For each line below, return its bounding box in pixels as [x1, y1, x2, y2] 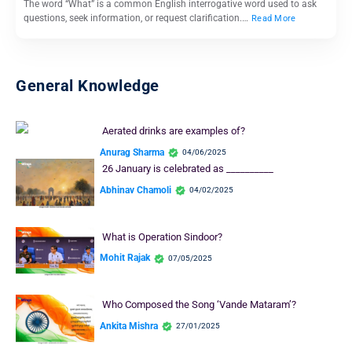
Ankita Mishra [100, 320, 158, 332]
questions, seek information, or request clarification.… [24, 13, 251, 24]
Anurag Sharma [100, 146, 164, 158]
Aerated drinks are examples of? [101, 125, 245, 137]
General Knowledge [16, 76, 159, 96]
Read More [251, 13, 296, 24]
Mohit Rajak [100, 252, 150, 264]
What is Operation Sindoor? [101, 230, 222, 243]
